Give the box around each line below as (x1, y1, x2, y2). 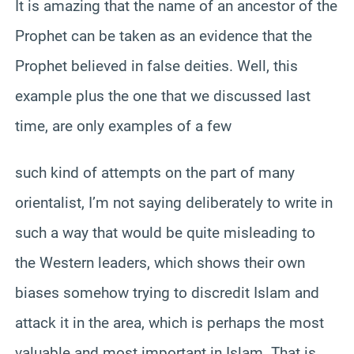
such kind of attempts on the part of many (15, 163, 295, 182)
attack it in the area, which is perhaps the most (15, 313, 324, 332)
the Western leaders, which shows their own (15, 253, 305, 272)
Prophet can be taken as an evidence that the (15, 26, 312, 45)
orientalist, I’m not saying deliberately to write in (15, 193, 333, 212)
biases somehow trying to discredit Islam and (15, 283, 319, 302)
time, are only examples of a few (15, 116, 232, 135)
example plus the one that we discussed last (15, 86, 311, 105)
